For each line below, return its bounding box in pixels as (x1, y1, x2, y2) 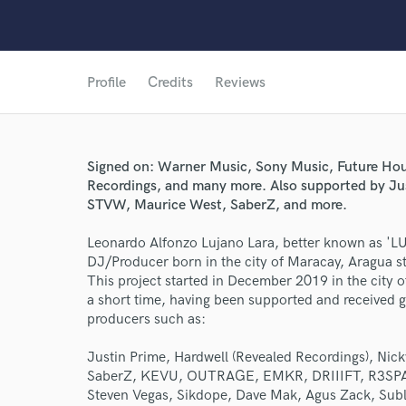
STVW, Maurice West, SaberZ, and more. (87, 197, 347, 214)
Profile (87, 74, 126, 92)
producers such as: (87, 311, 206, 328)
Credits (148, 74, 193, 92)
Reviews (215, 74, 266, 92)
